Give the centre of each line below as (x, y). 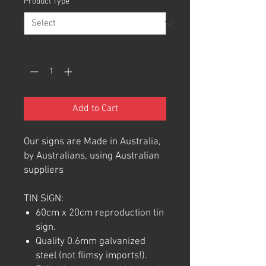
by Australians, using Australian (91, 156)
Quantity (38, 50)
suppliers (44, 170)
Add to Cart (95, 108)
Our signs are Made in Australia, (92, 142)
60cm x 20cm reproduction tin (100, 213)
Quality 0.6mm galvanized (91, 241)
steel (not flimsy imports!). (91, 256)
